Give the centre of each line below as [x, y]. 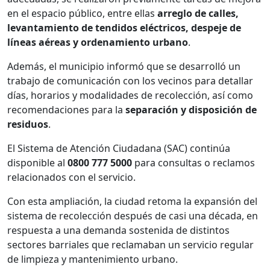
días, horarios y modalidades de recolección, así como [130, 95]
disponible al [37, 162]
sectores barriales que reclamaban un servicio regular [130, 244]
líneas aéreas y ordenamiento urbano [98, 42]
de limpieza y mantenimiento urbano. [93, 259]
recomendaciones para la [66, 109]
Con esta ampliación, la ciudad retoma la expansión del [132, 201]
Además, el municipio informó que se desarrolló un [124, 66]
